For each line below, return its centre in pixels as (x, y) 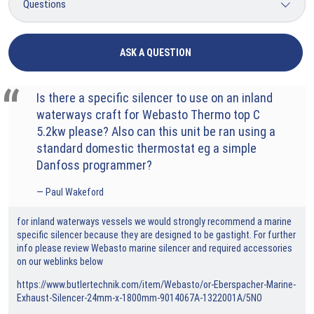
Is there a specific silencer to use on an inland (155, 97)
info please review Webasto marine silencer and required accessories (155, 248)
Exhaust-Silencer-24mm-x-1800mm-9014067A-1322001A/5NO (139, 298)
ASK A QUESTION (156, 52)
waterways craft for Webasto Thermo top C (148, 114)
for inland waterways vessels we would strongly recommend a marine (154, 221)
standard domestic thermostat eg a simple (146, 148)
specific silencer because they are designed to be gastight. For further (156, 234)
